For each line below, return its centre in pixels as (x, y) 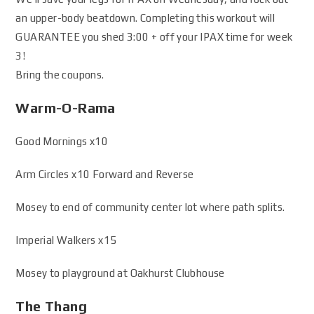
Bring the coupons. (60, 75)
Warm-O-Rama (66, 108)
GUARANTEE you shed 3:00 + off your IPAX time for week (154, 37)
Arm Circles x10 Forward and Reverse (105, 174)
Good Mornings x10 (62, 141)
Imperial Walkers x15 (66, 240)
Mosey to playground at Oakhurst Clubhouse (120, 273)
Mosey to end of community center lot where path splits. (150, 207)
